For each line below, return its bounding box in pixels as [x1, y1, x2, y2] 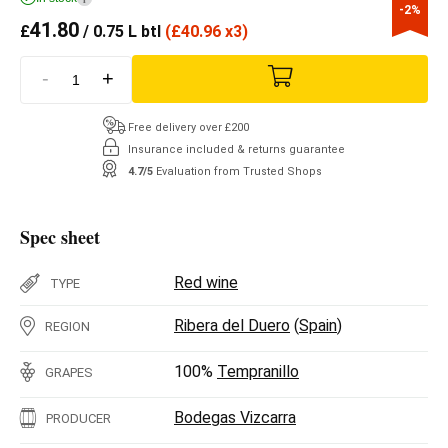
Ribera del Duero [174, 315, 290, 335]
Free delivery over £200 [128, 120, 249, 134]
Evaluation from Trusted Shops [156, 164, 322, 178]
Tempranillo [217, 361, 299, 381]
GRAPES [45, 364, 93, 380]
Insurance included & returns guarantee [128, 142, 345, 156]
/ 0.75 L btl [79, 22, 165, 41]
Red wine [174, 272, 238, 292]
